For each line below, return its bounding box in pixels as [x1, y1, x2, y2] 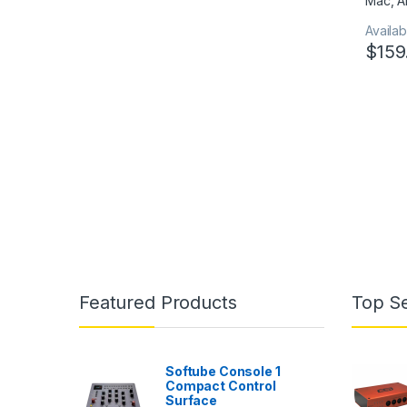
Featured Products [79, 292, 237, 313]
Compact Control [165, 378, 276, 393]
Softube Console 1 [165, 363, 281, 379]
